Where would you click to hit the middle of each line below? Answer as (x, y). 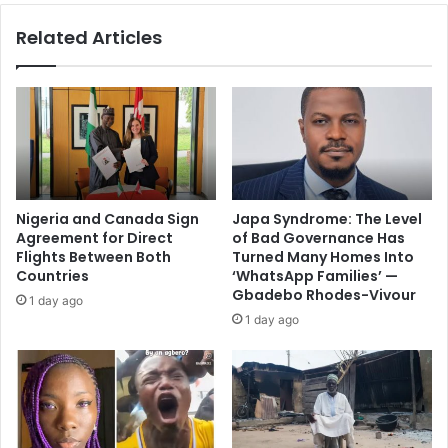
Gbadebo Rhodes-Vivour (324, 294)
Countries (52, 275)
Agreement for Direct (94, 237)
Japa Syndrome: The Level (327, 218)
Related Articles (89, 37)
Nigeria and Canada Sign (107, 218)
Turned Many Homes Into (323, 256)
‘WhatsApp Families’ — (315, 275)
